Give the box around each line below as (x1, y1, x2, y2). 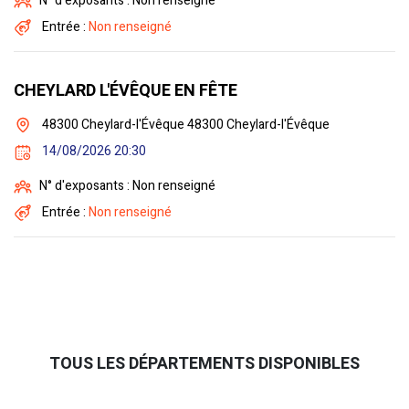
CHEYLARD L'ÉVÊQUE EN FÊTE (14, 79, 237, 104)
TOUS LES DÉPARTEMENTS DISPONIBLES (49, 351, 360, 377)
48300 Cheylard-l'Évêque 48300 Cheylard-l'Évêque (39, 115, 330, 135)
